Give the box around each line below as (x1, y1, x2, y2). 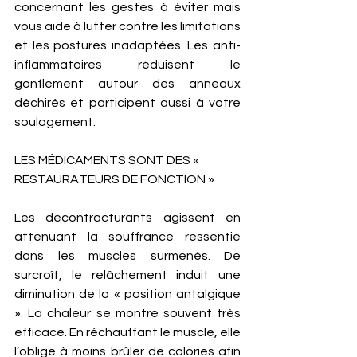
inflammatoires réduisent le (14, 58, 241, 71)
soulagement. (14, 116, 98, 128)
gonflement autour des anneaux (14, 77, 241, 90)
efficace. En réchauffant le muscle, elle (14, 326, 241, 339)
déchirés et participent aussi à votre (14, 96, 241, 109)
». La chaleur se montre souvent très (14, 307, 241, 320)
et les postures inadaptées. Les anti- (14, 39, 241, 52)
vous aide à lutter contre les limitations (14, 20, 241, 33)
